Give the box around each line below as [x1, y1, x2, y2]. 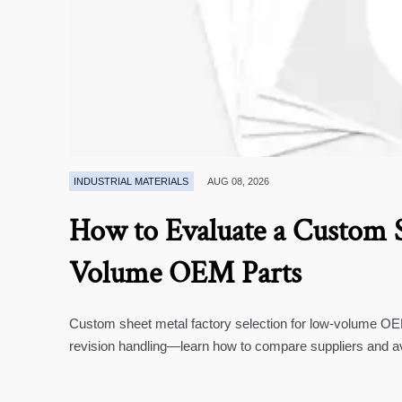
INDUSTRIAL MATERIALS [74, 175, 189, 187]
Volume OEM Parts [69, 254, 302, 294]
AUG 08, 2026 [207, 176, 270, 188]
